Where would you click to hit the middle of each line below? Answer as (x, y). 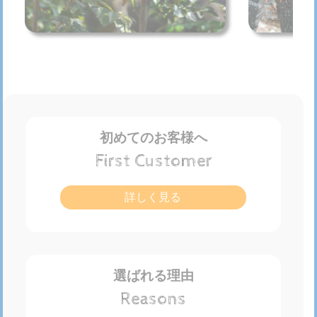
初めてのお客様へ (153, 137)
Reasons (153, 299)
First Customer (153, 161)
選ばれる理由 (153, 275)
